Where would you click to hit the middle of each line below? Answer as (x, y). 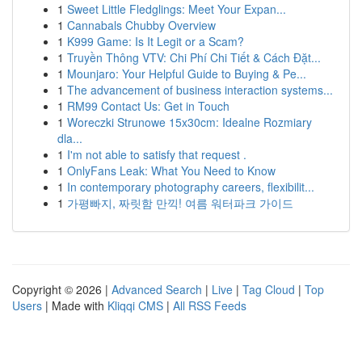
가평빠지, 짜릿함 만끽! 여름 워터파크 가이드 (180, 203)
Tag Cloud (269, 289)
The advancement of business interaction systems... (200, 90)
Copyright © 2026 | (62, 289)
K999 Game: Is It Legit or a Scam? (156, 41)
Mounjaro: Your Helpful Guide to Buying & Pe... (187, 74)
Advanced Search (157, 289)
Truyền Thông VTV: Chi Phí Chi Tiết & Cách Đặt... (194, 57)
